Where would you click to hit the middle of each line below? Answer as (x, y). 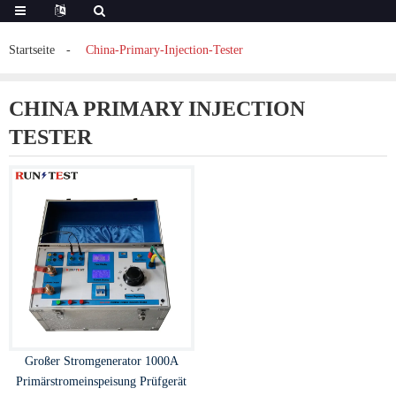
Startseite (32, 50)
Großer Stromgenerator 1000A (101, 361)
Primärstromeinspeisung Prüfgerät (102, 381)
